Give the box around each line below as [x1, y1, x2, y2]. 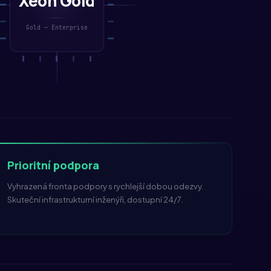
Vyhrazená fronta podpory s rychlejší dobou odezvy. [7, 181, 203, 191]
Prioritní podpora [7, 158, 99, 172]
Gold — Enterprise [26, 24, 88, 31]
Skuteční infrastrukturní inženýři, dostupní [7, 195, 163, 204]
